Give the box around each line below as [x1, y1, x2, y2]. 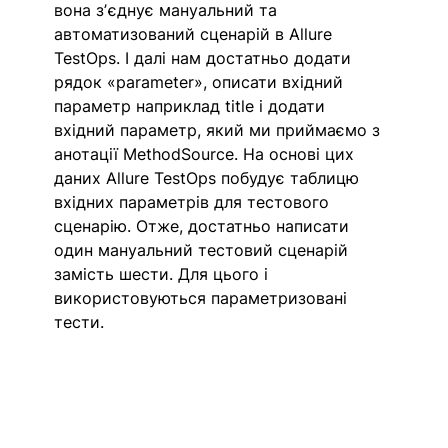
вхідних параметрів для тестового [54, 192, 335, 213]
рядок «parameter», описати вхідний [54, 72, 349, 93]
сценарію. [54, 216, 132, 237]
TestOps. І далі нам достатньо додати [54, 48, 357, 69]
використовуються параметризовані [54, 288, 353, 309]
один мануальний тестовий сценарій [54, 240, 354, 261]
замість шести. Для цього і [54, 264, 274, 285]
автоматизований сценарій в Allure [54, 24, 338, 45]
